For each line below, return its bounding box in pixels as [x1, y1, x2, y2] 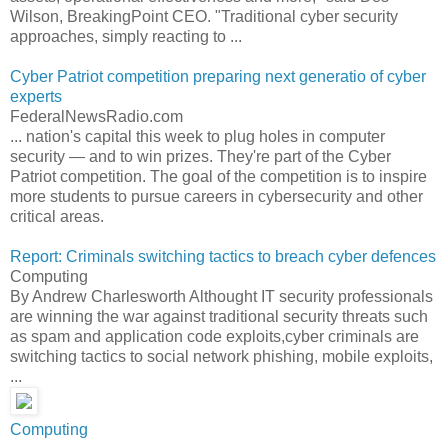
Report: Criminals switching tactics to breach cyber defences [10, 247, 436, 265]
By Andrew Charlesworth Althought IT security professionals [10, 287, 433, 305]
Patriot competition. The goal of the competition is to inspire [10, 167, 427, 185]
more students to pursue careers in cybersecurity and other [10, 187, 423, 205]
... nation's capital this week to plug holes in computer [10, 127, 385, 145]
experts [10, 87, 62, 105]
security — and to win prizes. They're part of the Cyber [10, 147, 391, 165]
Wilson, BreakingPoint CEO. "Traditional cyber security [10, 7, 398, 25]
